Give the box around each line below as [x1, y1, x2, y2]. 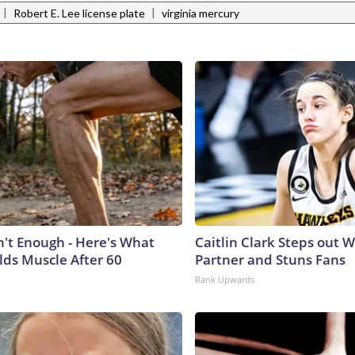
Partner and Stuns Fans [195, 250, 345, 269]
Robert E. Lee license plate [13, 6, 145, 21]
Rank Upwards [195, 273, 254, 285]
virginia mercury [162, 6, 239, 21]
